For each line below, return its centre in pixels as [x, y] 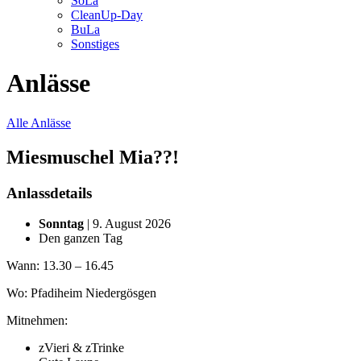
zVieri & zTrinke [81, 348]
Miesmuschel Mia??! [93, 157]
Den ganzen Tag [81, 239]
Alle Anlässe [39, 122]
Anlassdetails [49, 193]
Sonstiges [95, 44]
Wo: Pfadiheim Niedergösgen [81, 293]
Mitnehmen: [37, 321]
